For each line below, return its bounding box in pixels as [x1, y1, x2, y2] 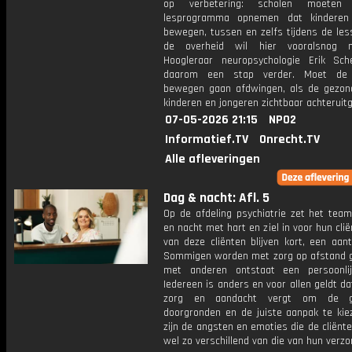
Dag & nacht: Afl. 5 [163, 189, 269, 207]
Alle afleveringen [165, 151, 260, 167]
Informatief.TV [165, 131, 248, 148]
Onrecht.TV [259, 131, 320, 148]
